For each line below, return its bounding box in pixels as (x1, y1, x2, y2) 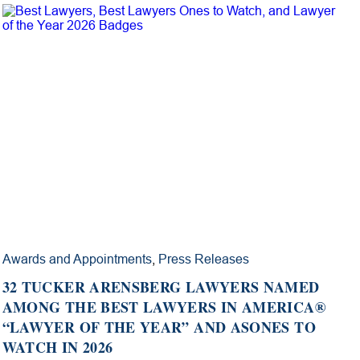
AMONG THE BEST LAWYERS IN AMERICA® (2, 296, 325, 317)
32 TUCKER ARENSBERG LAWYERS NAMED (2, 276, 320, 297)
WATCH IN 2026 (2, 336, 113, 358)
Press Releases (157, 252, 249, 266)
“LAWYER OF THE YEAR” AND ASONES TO (2, 316, 316, 337)
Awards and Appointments (2, 252, 152, 266)
